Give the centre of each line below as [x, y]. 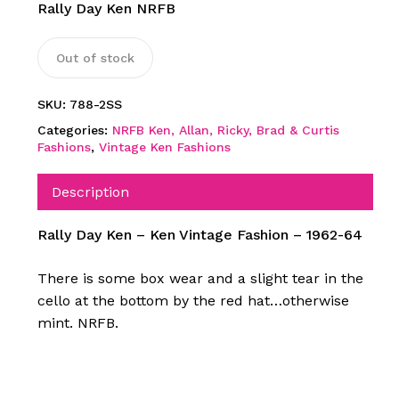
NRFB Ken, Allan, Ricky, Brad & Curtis [225, 130]
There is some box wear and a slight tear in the [200, 279]
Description [90, 192]
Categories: [74, 130]
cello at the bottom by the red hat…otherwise [193, 301]
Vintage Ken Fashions [164, 147]
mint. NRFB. [77, 323]
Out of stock [95, 58]
